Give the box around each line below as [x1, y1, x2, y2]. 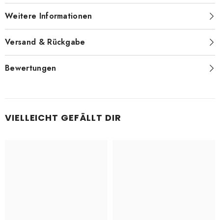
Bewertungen [5, 62, 56, 74]
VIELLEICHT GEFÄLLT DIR [5, 111, 121, 124]
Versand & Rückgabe [5, 36, 85, 48]
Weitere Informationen [5, 10, 92, 22]
